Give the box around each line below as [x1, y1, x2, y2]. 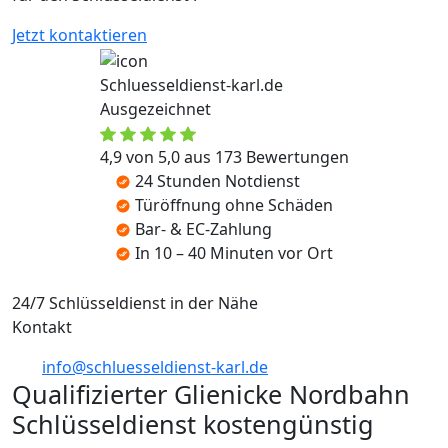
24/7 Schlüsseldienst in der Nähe [12, 291, 258, 314]
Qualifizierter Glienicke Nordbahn [12, 376, 410, 411]
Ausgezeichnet [99, 97, 211, 120]
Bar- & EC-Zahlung [135, 217, 272, 240]
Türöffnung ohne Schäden [135, 193, 333, 216]
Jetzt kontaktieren [12, 24, 147, 47]
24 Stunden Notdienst [135, 169, 300, 192]
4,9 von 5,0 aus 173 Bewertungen [99, 145, 349, 168]
